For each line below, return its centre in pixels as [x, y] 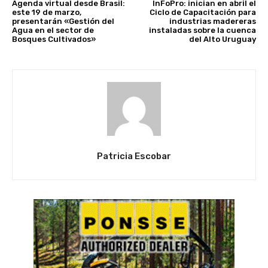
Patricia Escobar [134, 156]
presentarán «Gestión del [63, 21]
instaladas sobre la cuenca [202, 30]
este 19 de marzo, [47, 12]
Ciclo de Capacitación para [202, 12]
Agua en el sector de [53, 30]
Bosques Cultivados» [54, 39]
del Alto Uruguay [222, 39]
